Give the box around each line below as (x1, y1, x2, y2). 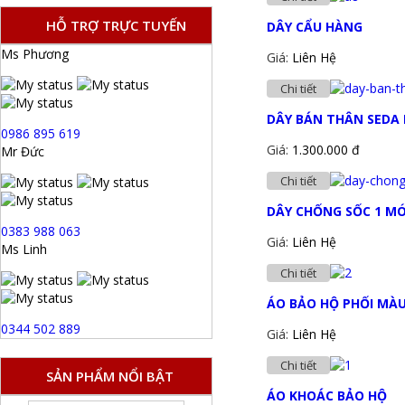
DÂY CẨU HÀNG (267, 18, 363, 35)
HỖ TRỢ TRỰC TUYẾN (46, 16, 186, 34)
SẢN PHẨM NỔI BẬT (46, 367, 174, 385)
